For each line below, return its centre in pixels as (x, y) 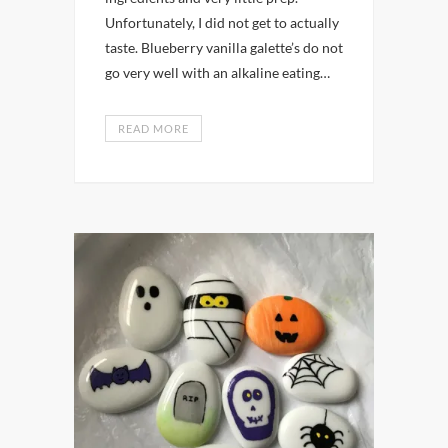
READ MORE (153, 128)
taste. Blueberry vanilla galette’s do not (224, 47)
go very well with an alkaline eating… (217, 72)
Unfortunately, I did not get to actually (222, 22)
